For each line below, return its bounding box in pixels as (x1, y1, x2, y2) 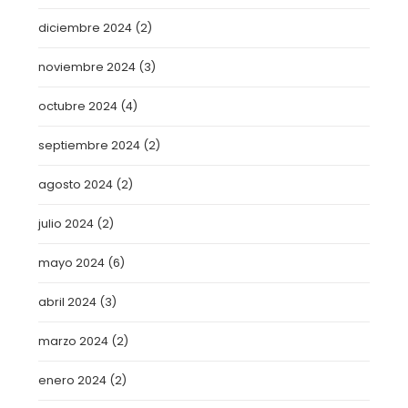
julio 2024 (38, 216, 95, 231)
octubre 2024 (38, 98, 118, 114)
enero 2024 (38, 372, 107, 388)
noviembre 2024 (38, 59, 137, 75)
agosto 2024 (38, 177, 114, 192)
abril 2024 (38, 294, 97, 310)
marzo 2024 (38, 333, 109, 349)
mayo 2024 (38, 255, 106, 270)
